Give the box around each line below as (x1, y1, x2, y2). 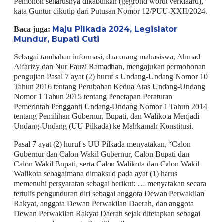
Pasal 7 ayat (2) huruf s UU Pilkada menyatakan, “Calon (13, 139, 191, 148)
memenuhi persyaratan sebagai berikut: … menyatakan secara (13, 179, 206, 188)
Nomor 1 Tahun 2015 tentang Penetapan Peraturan (13, 92, 172, 101)
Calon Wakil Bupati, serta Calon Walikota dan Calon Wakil (13, 159, 199, 168)
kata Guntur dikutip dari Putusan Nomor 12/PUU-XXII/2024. (13, 6, 207, 15)
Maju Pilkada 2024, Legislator (52, 24, 177, 34)
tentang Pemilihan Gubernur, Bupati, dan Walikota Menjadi (13, 111, 199, 120)
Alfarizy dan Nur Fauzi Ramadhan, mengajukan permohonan (13, 62, 206, 71)
